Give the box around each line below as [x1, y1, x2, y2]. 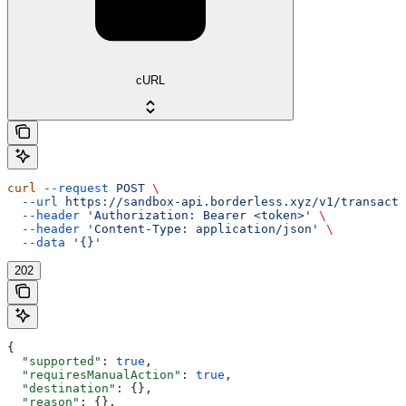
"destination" [7, 381, 116, 395]
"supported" [7, 353, 101, 368]
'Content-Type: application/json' [80, 221, 319, 236]
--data [7, 235, 65, 249]
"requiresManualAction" [7, 367, 181, 382]
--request [36, 180, 109, 195]
